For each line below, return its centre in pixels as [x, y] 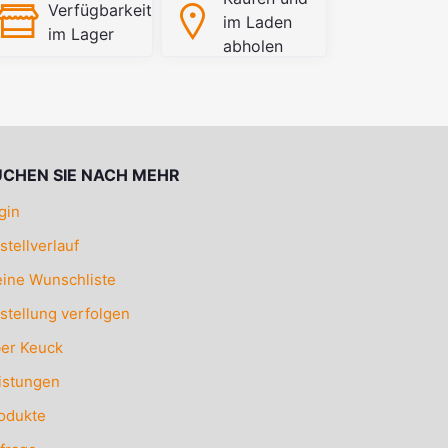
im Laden [257, 21]
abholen [252, 45]
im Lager [81, 33]
